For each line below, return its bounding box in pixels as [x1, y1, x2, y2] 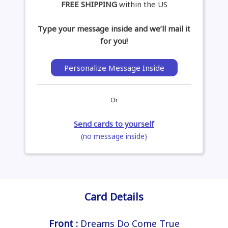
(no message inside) [81, 131, 147, 141]
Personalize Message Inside [64, 63, 164, 73]
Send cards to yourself [74, 119, 154, 129]
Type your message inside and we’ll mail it [38, 23, 190, 34]
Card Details [84, 190, 144, 204]
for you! [100, 36, 128, 46]
